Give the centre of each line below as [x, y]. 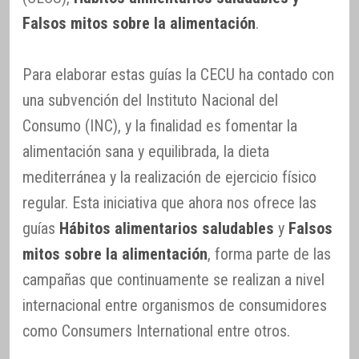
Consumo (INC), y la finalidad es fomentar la [160, 126]
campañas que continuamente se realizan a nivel [173, 280]
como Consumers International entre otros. [156, 331]
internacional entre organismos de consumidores [175, 306]
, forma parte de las [269, 254]
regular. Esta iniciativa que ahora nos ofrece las [169, 203]
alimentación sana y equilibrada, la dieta [146, 152]
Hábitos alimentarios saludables [167, 229]
